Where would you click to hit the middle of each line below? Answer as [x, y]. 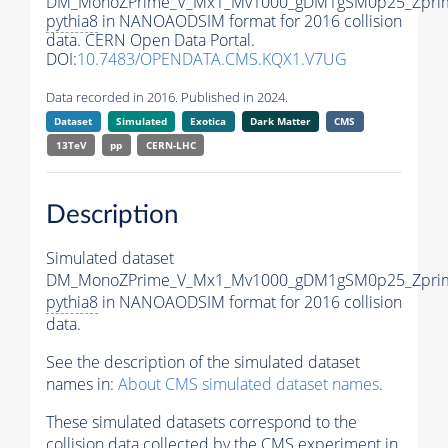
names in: [82, 383]
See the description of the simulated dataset [203, 361]
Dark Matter [280, 121]
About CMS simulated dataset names [248, 383]
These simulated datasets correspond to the [201, 421]
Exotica [208, 121]
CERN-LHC [170, 145]
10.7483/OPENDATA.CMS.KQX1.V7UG [212, 59]
